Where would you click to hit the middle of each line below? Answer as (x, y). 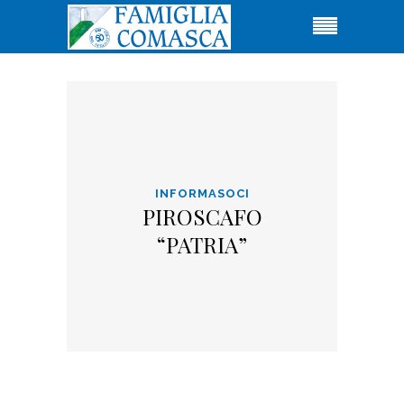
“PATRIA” (202, 244)
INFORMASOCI (202, 193)
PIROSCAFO (202, 216)
